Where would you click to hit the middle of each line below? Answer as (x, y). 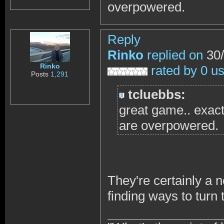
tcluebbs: (157, 94)
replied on (175, 55)
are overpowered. (169, 125)
